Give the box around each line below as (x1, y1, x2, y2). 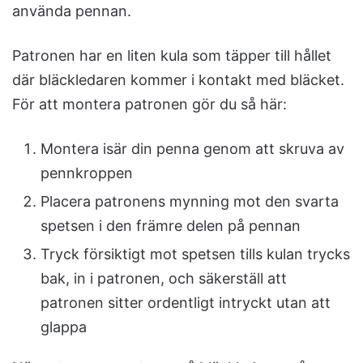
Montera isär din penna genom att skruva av (41, 139, 344, 157)
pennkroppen (41, 164, 133, 181)
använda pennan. (12, 2, 131, 19)
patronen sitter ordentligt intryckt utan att (41, 293, 331, 311)
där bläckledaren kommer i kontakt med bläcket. (12, 70, 344, 88)
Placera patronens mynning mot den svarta (41, 192, 339, 210)
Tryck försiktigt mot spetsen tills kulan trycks (41, 245, 350, 263)
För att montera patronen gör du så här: (12, 95, 287, 113)
